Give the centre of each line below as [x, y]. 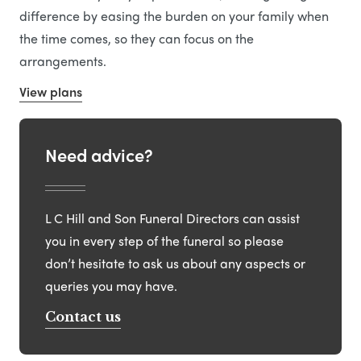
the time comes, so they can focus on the [137, 39]
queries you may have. [111, 285]
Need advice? [99, 155]
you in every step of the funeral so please [164, 240]
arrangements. [63, 61]
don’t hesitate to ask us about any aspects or [175, 263]
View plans [51, 92]
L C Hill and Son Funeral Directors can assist [172, 218]
